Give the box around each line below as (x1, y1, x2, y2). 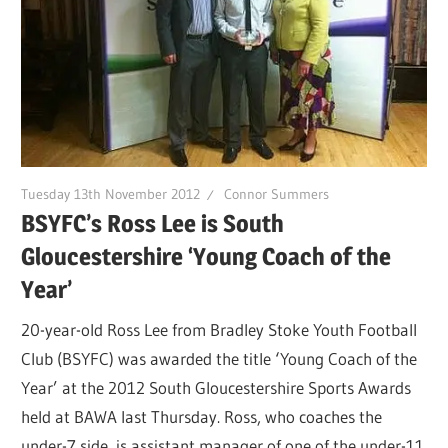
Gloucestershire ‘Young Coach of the (21, 242, 392, 272)
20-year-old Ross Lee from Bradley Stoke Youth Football (21, 318, 418, 340)
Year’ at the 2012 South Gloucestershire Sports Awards (21, 376, 412, 398)
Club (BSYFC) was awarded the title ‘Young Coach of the (21, 347, 418, 369)
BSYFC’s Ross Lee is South (21, 209, 285, 239)
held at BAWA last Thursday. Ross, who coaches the (21, 405, 383, 427)
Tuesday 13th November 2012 (21, 184, 201, 203)
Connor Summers (224, 184, 330, 203)
